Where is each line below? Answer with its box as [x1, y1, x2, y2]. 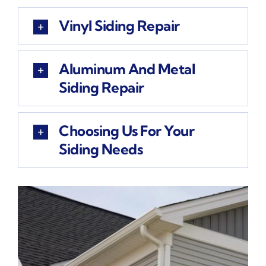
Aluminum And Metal [58, 59, 195, 78]
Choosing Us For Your [58, 121, 195, 140]
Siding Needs [58, 140, 143, 158]
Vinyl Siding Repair [58, 16, 180, 34]
